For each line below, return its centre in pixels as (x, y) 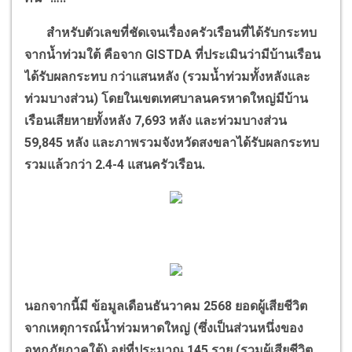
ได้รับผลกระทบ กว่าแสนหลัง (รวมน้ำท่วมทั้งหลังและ (167, 76)
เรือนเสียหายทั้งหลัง (79, 120)
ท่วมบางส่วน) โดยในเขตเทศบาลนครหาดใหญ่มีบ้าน (166, 98)
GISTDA (170, 54)
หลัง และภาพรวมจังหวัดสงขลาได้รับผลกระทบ (192, 142)
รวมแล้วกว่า (60, 164)
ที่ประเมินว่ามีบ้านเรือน (258, 54)
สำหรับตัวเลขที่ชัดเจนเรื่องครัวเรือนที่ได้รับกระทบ (170, 32)
